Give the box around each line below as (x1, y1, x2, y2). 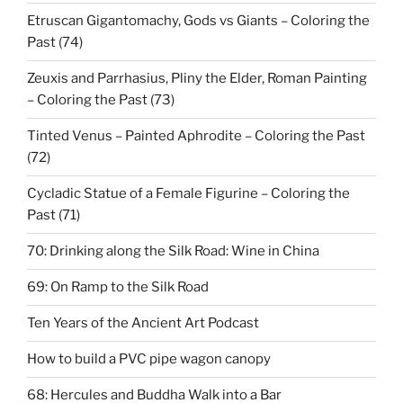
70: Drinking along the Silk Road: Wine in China (27, 243, 319, 260)
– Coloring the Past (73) (27, 92, 175, 109)
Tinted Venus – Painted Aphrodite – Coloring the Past (27, 128, 365, 145)
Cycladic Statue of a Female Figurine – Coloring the (27, 185, 350, 202)
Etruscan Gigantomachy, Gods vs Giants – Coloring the (27, 13, 370, 30)
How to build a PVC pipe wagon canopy (27, 351, 271, 368)
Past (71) (27, 207, 80, 224)
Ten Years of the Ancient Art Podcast (27, 315, 259, 332)
